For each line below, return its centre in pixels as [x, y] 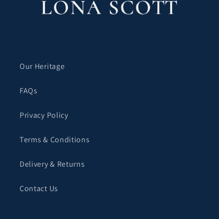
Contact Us [39, 189]
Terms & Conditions [55, 140]
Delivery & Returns [52, 164]
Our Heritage [42, 66]
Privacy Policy [44, 115]
